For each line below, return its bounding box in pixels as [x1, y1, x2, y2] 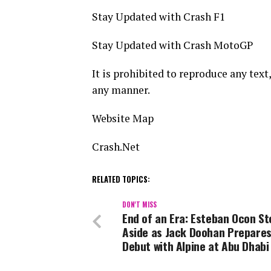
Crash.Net [92, 140, 140, 154]
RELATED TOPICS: [92, 174, 150, 186]
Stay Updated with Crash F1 [92, 10, 225, 24]
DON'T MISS [122, 200, 157, 210]
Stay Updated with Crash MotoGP [92, 38, 253, 53]
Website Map [92, 111, 154, 126]
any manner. [92, 83, 150, 97]
